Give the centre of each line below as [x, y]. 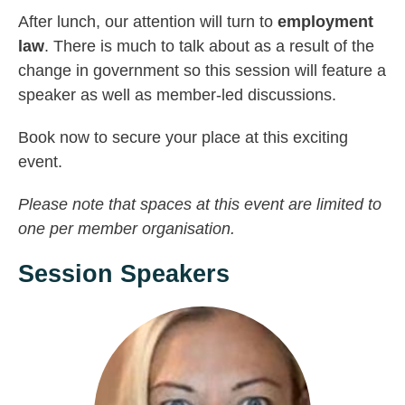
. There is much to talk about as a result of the [209, 47]
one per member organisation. [127, 229]
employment [325, 22]
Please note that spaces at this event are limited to [200, 205]
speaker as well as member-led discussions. [179, 95]
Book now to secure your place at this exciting [183, 138]
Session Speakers [124, 274]
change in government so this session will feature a [202, 71]
